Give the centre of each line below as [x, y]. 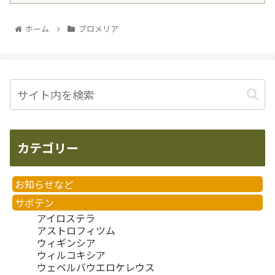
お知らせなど [44, 184]
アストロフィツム [76, 230]
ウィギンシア [66, 243]
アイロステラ [66, 218]
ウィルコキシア [71, 255]
